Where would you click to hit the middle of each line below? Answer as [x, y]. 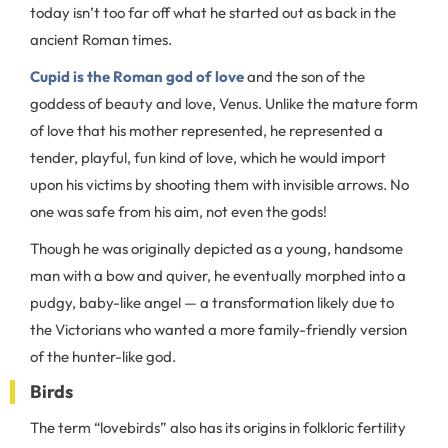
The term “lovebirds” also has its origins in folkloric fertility [218, 427]
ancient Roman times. [102, 39]
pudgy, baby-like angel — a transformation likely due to [212, 302]
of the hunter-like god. [104, 356]
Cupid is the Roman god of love [137, 76]
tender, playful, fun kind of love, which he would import [208, 157]
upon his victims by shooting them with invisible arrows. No [219, 184]
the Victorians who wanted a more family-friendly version [218, 329]
